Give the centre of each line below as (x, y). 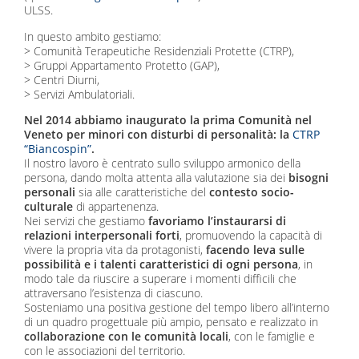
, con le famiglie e (272, 337)
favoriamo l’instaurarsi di (216, 221)
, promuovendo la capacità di (251, 236)
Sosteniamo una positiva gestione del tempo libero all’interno (177, 308)
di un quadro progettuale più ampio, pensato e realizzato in (171, 322)
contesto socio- (252, 192)
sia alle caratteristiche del (144, 192)
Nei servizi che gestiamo (85, 221)
